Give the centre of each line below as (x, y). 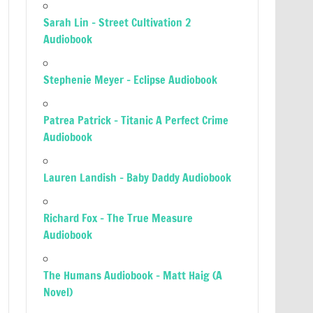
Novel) (58, 292)
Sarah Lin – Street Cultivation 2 (117, 22)
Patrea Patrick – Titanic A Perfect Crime (136, 120)
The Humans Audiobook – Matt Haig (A (133, 275)
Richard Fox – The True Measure (118, 218)
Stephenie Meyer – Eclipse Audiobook (131, 80)
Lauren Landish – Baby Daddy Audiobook (138, 177)
